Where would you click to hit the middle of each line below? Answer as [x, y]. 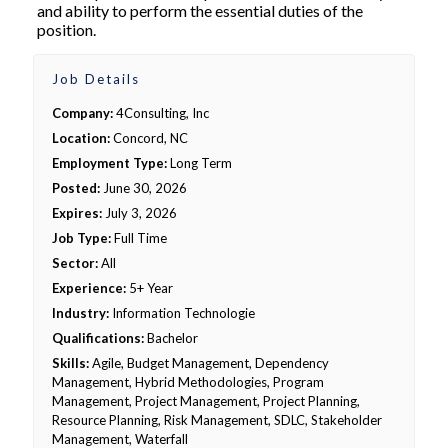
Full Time [139, 238]
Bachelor [171, 338]
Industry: [80, 313]
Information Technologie [182, 313]
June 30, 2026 [143, 188]
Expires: [77, 213]
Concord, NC [149, 138]
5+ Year [149, 288]
